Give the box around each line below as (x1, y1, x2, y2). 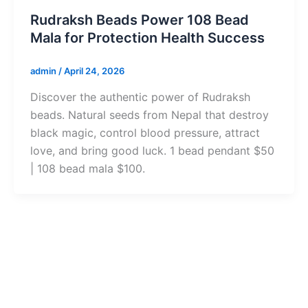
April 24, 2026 (64, 65, 124, 77)
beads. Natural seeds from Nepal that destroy (30, 107, 269, 122)
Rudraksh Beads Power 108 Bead (30, 12, 249, 29)
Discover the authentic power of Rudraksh (30, 89, 250, 104)
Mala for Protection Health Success (30, 30, 265, 47)
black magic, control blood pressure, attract (30, 125, 260, 140)
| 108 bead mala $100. (30, 161, 145, 175)
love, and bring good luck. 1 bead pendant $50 (30, 143, 274, 157)
